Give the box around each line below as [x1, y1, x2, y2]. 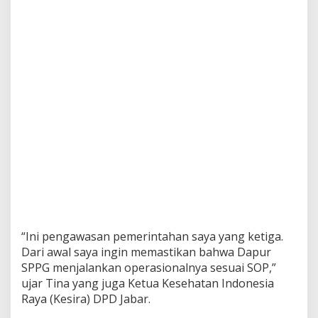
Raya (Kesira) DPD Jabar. [21, 290, 150, 307]
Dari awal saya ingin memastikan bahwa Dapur [21, 243, 271, 260]
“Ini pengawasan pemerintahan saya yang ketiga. [21, 228, 283, 244]
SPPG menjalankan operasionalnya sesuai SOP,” [21, 259, 276, 275]
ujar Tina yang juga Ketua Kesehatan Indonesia [21, 275, 274, 291]
